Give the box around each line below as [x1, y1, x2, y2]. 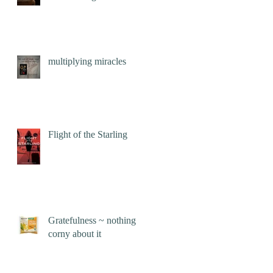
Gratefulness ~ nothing [48, 215, 136, 226]
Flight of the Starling [48, 129, 127, 140]
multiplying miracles [48, 56, 126, 67]
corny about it [48, 229, 101, 239]
